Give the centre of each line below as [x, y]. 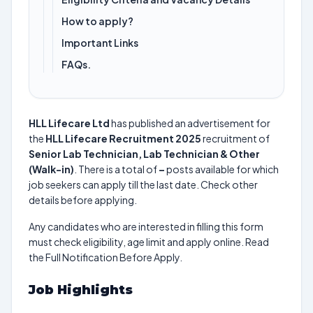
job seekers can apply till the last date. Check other [143, 184]
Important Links [101, 43]
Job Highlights [81, 290]
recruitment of [235, 138]
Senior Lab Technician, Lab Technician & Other [144, 154]
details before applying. [83, 200]
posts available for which [222, 169]
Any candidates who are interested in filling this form [146, 226]
